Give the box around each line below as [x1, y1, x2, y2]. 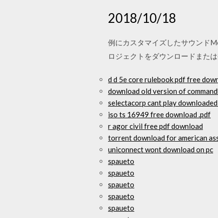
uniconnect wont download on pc [108, 145, 213, 154]
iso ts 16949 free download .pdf [108, 110, 211, 119]
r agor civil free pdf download [108, 122, 203, 130]
